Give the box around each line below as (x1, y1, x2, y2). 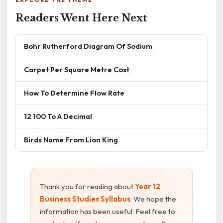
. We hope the (130, 194, 176, 204)
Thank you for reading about (40, 181, 135, 191)
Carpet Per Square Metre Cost (24, 64, 129, 74)
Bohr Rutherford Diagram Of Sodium (24, 41, 152, 51)
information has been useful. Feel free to (40, 206, 175, 216)
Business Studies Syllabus (40, 194, 130, 204)
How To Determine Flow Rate (24, 88, 124, 98)
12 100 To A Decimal (24, 111, 92, 121)
